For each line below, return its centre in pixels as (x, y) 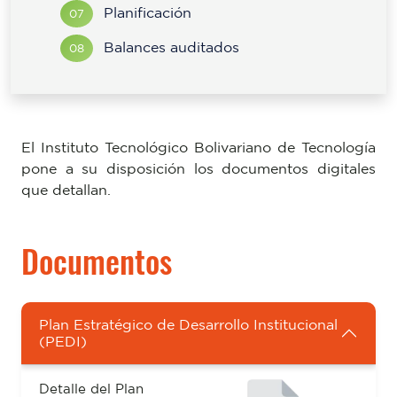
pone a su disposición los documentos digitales (198, 168)
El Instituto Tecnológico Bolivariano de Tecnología (198, 147)
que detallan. (66, 190)
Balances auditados (169, 47)
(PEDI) (63, 341)
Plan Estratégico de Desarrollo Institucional (188, 324)
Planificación (145, 12)
